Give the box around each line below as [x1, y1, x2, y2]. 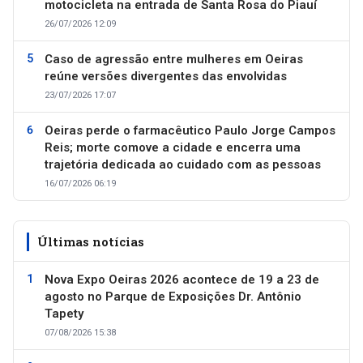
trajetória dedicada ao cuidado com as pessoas [45, 157, 321, 172]
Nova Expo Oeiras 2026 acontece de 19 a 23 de [45, 272, 319, 287]
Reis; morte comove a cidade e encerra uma [45, 140, 301, 155]
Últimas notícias [37, 233, 144, 250]
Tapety [45, 306, 83, 321]
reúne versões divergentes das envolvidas [45, 69, 287, 83]
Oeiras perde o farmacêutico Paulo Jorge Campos [45, 123, 335, 138]
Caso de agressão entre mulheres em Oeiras [45, 52, 303, 66]
